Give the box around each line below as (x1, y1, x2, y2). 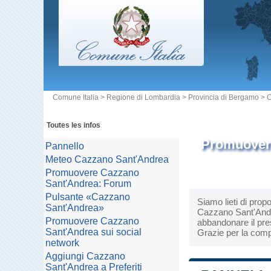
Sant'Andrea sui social (45, 227, 142, 237)
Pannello (45, 141, 84, 151)
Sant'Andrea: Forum (45, 178, 131, 189)
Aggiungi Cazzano (45, 251, 125, 261)
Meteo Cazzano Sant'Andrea (45, 154, 169, 165)
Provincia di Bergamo (188, 93, 259, 102)
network (45, 238, 79, 248)
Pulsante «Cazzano (45, 192, 130, 202)
